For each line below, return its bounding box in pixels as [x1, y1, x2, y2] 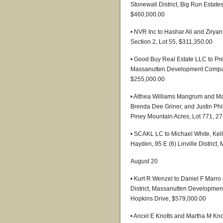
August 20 [130, 158, 158, 165]
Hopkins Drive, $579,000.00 [130, 195, 206, 202]
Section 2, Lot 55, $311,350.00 [130, 38, 213, 45]
